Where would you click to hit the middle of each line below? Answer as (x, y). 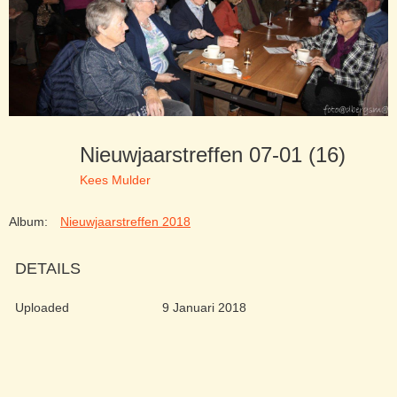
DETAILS (48, 269)
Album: (28, 222)
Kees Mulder (115, 179)
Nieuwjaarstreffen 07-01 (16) (219, 155)
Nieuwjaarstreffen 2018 (125, 222)
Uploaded (42, 308)
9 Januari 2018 (204, 308)
